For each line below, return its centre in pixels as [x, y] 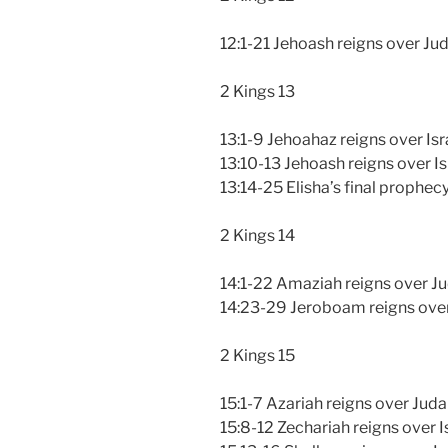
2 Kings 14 [257, 235]
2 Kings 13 [257, 91]
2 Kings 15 [257, 355]
